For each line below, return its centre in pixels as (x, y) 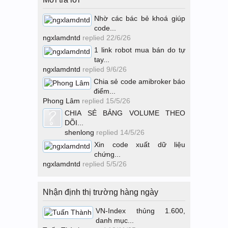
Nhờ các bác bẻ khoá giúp (140, 18)
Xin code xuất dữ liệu (140, 145)
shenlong (79, 132)
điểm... (105, 91)
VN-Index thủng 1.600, (140, 211)
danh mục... (115, 220)
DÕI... (74, 123)
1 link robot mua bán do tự (140, 50)
